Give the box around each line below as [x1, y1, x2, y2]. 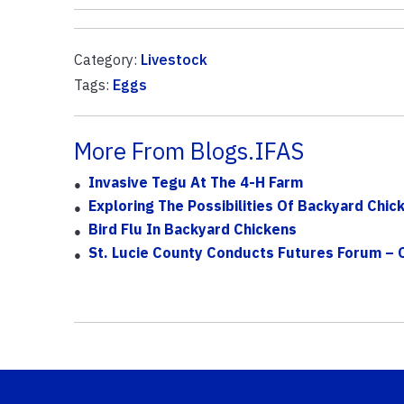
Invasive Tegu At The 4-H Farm [87, 172, 303, 191]
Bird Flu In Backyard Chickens [87, 219, 297, 238]
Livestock [140, 50, 207, 69]
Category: [73, 50, 141, 69]
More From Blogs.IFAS [73, 135, 304, 166]
